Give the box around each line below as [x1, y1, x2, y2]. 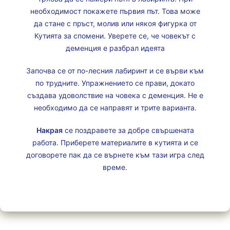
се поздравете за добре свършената [62, 126, 194, 135]
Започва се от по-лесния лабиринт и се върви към [26, 66, 204, 75]
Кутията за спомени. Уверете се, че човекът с [34, 31, 196, 40]
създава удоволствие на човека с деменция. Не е [27, 91, 203, 100]
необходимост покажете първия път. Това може [30, 7, 200, 15]
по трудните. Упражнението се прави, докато [35, 79, 195, 87]
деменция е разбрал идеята [65, 44, 165, 52]
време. [103, 163, 127, 171]
